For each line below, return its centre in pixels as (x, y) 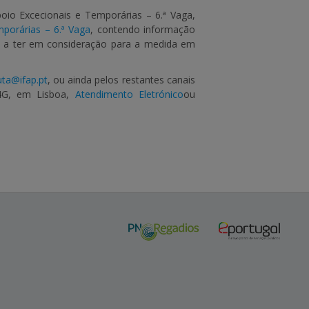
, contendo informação (143, 29)
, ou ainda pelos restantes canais (121, 80)
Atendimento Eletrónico (129, 94)
